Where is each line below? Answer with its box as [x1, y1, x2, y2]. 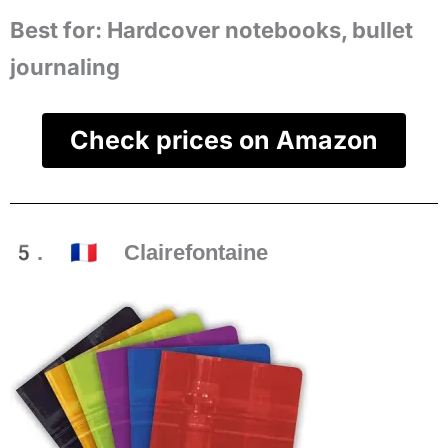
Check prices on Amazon [70, 125, 378, 155]
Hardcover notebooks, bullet [102, 17, 413, 43]
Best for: [10, 17, 102, 43]
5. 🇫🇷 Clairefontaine [10, 240, 268, 265]
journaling [10, 54, 120, 80]
